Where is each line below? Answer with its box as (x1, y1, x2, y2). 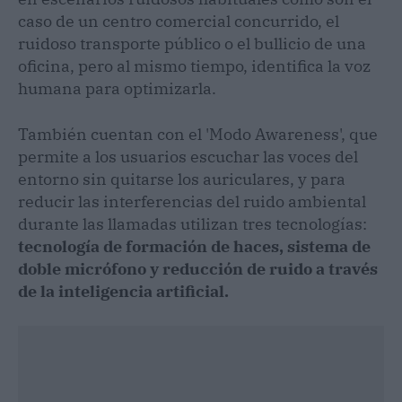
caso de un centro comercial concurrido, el (18, 10, 339, 31)
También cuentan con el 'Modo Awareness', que (18, 123, 378, 144)
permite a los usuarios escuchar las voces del (18, 145, 358, 167)
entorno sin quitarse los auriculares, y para (18, 168, 345, 189)
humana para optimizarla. (18, 77, 216, 99)
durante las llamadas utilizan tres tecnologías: (18, 213, 367, 234)
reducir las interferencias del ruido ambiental (18, 190, 366, 212)
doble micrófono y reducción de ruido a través (18, 258, 378, 279)
